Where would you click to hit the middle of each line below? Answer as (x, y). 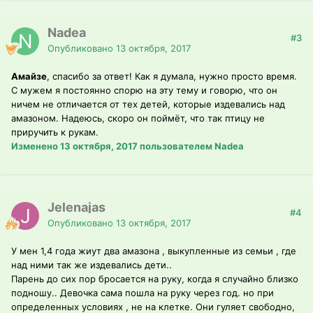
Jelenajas (77, 208)
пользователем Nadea (191, 146)
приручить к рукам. (55, 132)
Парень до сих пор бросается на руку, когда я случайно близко (155, 279)
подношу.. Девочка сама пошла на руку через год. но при (143, 293)
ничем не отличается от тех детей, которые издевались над (148, 104)
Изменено (36, 146)
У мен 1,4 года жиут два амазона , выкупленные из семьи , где (154, 251)
